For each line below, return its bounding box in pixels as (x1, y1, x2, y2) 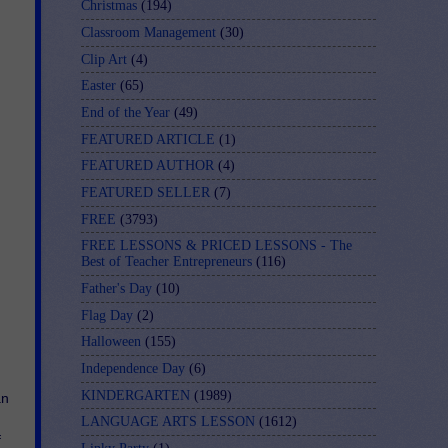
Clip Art (81, 51, 127, 67)
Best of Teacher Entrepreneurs (81, 254, 252, 270)
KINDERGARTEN (81, 387, 190, 403)
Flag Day (81, 307, 133, 323)
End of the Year (81, 104, 170, 120)
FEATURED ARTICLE (81, 131, 215, 147)
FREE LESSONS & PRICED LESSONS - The (81, 238, 352, 254)
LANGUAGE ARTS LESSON (81, 414, 255, 430)
